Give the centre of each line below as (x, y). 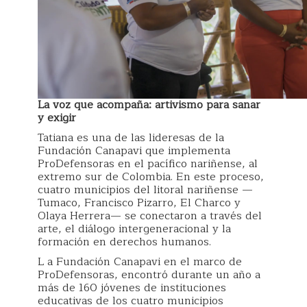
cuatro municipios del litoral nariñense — (145, 189)
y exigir (57, 118)
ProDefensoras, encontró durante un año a (149, 274)
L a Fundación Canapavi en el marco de (140, 261)
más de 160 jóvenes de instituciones (132, 287)
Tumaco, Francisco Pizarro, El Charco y (139, 202)
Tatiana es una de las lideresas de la (131, 137)
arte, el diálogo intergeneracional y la (134, 229)
